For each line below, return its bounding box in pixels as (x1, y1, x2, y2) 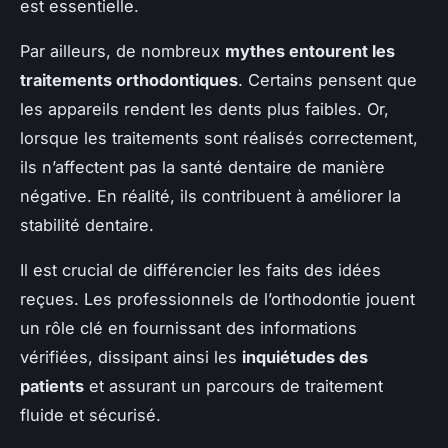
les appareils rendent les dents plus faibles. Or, (20, 98, 389, 119)
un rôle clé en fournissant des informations (20, 317, 357, 338)
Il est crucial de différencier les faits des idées (20, 259, 381, 280)
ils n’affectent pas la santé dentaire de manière (20, 156, 385, 177)
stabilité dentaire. (20, 214, 154, 235)
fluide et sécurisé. (20, 404, 161, 425)
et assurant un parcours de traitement (84, 375, 383, 396)
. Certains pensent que (238, 69, 417, 90)
